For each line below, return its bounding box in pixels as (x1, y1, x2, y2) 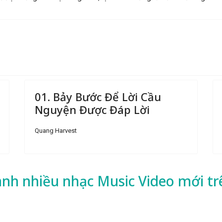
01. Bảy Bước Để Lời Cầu (35, 89, 161, 104)
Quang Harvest (35, 127, 77, 134)
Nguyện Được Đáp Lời (35, 102, 150, 117)
